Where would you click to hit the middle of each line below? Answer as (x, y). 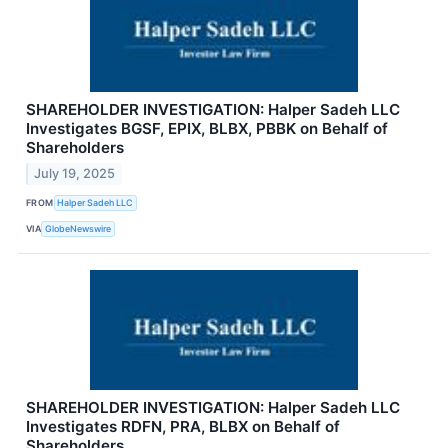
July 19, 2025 (75, 173)
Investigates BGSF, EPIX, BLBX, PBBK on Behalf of (207, 129)
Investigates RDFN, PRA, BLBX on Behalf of (183, 426)
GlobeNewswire (78, 229)
